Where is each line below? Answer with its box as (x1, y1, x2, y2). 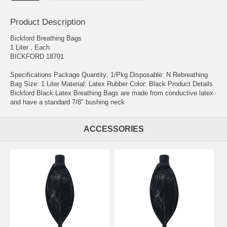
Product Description (10, 17, 85, 27)
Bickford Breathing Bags (10, 34, 82, 42)
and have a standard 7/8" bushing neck (10, 98, 125, 106)
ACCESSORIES (83, 124, 144, 133)
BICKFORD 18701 (10, 52, 64, 60)
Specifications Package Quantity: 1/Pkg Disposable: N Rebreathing (10, 70, 208, 79)
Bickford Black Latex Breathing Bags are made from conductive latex (10, 89, 213, 97)
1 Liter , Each (10, 43, 50, 51)
